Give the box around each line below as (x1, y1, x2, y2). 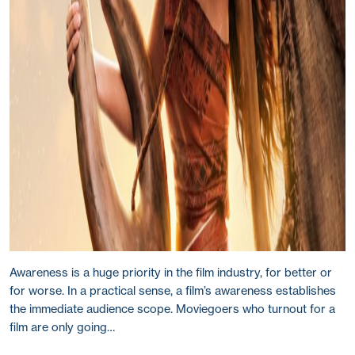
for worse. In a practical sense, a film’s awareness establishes (10, 284, 336, 298)
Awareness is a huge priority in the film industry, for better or (10, 265, 332, 280)
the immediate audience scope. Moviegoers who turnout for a (10, 302, 335, 316)
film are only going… (10, 320, 115, 334)
